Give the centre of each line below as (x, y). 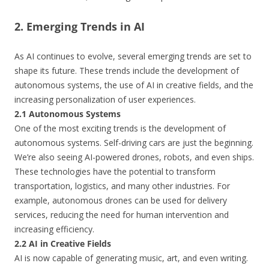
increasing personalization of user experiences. (105, 99)
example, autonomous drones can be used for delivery (121, 200)
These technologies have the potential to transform (115, 171)
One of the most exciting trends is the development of (120, 128)
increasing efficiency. (54, 229)
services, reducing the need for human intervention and (122, 215)
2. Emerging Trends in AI (80, 26)
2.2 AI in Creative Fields (63, 243)
